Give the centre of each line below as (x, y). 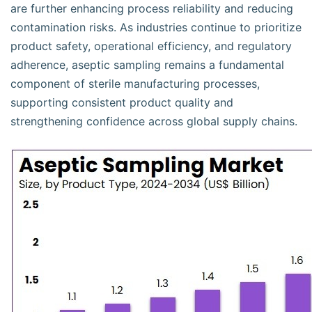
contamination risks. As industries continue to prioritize (156, 27)
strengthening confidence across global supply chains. (154, 121)
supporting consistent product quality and (122, 102)
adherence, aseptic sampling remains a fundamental (147, 65)
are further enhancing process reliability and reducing (152, 8)
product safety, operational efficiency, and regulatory (151, 46)
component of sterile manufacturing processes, (135, 84)
